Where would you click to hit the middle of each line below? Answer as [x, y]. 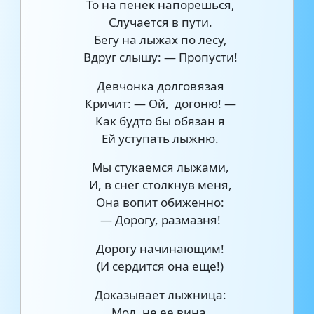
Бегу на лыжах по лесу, [160, 40]
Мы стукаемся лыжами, [160, 167]
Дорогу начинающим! [161, 248]
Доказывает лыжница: [160, 295]
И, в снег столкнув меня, [160, 185]
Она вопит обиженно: [161, 202]
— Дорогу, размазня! [160, 220]
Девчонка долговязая [160, 86]
